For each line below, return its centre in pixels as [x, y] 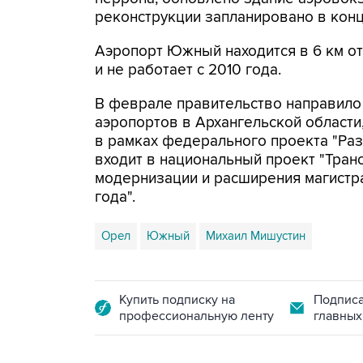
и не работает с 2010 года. [188, 70]
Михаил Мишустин [256, 236]
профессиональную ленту [196, 316]
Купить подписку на [177, 300]
